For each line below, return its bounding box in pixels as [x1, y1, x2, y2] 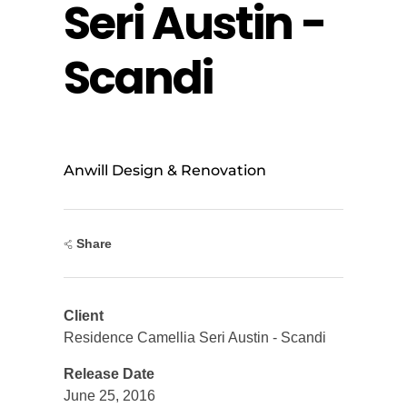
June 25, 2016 [64, 388, 155, 404]
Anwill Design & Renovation [64, 161, 266, 179]
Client [64, 308, 104, 324]
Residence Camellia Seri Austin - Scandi [64, 330, 326, 346]
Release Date [64, 366, 154, 382]
